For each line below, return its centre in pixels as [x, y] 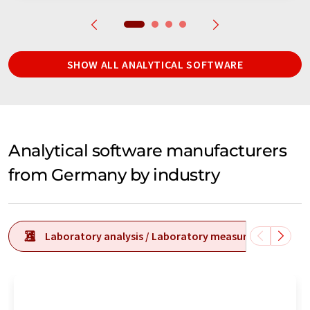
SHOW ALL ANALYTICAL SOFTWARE [155, 64]
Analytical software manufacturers [148, 150]
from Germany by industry [114, 174]
